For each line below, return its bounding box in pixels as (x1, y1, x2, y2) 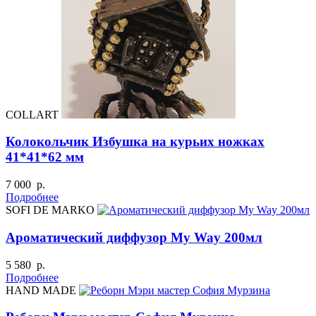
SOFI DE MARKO (6, 204, 95, 217)
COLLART (6, 108, 59, 121)
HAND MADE (6, 284, 76, 296)
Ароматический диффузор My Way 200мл (6, 229, 262, 245)
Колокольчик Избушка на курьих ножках (6, 134, 265, 150)
